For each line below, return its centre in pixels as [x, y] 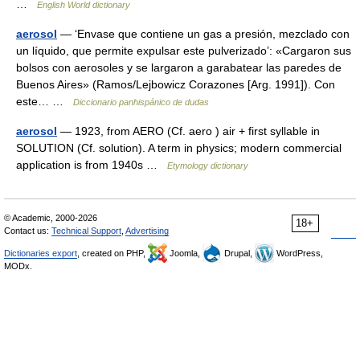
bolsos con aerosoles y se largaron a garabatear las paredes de [179, 67]
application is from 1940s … [92, 165]
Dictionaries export [41, 253]
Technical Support [86, 231]
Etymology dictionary [208, 166]
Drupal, [238, 253]
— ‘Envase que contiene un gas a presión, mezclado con [203, 34]
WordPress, [299, 253]
